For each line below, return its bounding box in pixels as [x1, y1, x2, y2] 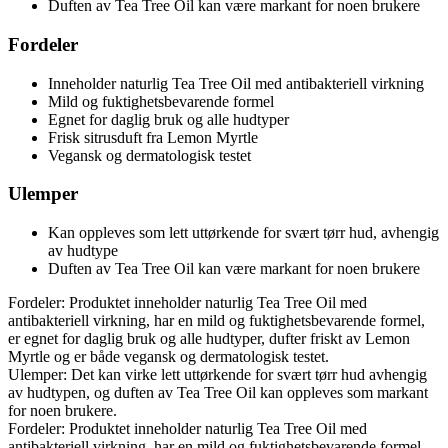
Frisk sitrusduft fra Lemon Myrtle [48, 128, 258, 146]
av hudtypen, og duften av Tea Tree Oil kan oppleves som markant [8, 384, 428, 402]
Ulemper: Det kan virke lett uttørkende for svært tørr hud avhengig [8, 366, 427, 384]
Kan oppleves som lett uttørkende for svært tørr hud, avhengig [48, 224, 439, 242]
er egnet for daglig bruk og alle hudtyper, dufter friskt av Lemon [8, 330, 410, 348]
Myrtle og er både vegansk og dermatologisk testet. [8, 348, 329, 366]
